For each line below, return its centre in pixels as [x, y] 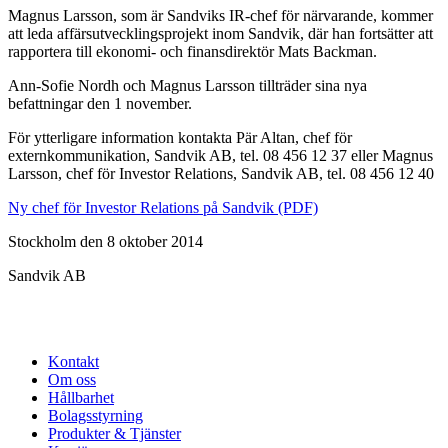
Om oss [72, 380]
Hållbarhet [81, 398]
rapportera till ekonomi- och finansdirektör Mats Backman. [192, 52]
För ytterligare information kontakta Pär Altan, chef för [180, 138]
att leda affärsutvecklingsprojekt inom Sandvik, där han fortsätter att [220, 34]
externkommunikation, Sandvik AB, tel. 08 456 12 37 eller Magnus [220, 156]
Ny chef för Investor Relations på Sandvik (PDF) [163, 208]
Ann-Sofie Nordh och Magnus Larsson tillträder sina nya [187, 86]
